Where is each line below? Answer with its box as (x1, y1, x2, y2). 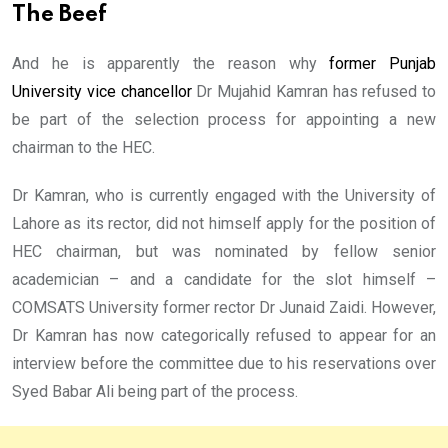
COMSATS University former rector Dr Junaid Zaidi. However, (12, 298, 436, 318)
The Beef (12, 4, 107, 27)
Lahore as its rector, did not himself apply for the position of (12, 214, 436, 234)
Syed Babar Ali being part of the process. (12, 382, 298, 402)
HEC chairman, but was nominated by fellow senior (12, 242, 436, 262)
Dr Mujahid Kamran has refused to (191, 82, 436, 102)
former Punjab (329, 54, 436, 74)
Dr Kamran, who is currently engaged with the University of (12, 186, 436, 206)
